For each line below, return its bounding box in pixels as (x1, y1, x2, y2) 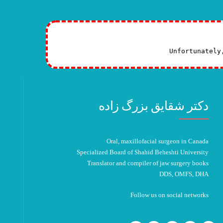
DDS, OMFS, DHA (159, 170, 209, 178)
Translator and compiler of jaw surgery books (87, 159, 209, 167)
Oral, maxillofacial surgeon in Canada (106, 137, 209, 145)
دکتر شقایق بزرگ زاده (98, 99, 209, 112)
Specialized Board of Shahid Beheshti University (76, 148, 209, 156)
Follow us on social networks (130, 191, 209, 199)
